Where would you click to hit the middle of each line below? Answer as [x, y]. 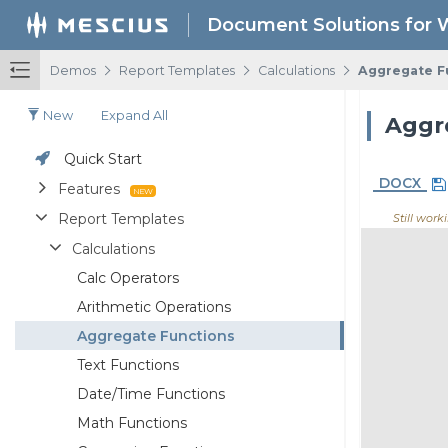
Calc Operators [128, 277]
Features [89, 188]
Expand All [134, 115]
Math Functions [132, 422]
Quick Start [103, 158]
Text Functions [128, 364]
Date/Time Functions [151, 393]
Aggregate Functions [156, 335]
